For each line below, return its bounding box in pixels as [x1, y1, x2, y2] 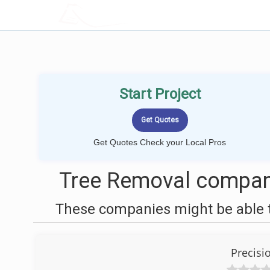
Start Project [119, 86, 201, 102]
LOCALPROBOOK [89, 8, 168, 21]
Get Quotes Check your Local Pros [93, 137, 226, 147]
